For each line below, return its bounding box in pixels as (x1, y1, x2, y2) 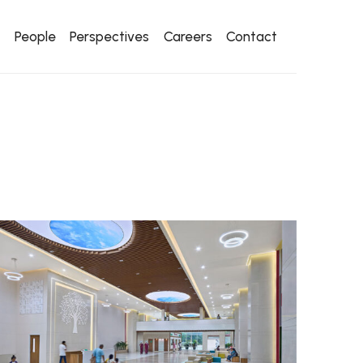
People (14, 28, 56, 45)
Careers (163, 28, 212, 45)
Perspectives (70, 28, 150, 45)
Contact (226, 28, 278, 45)
